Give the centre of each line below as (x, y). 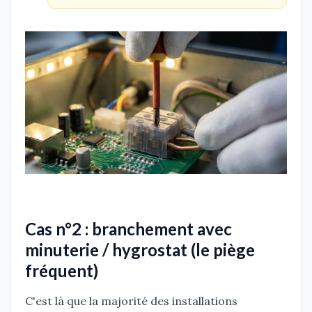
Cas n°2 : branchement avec (128, 228)
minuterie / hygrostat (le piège (140, 249)
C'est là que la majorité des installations (131, 301)
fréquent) (62, 270)
